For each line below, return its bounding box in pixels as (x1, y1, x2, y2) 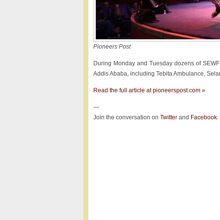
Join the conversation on (93, 114, 160, 121)
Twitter (160, 114, 177, 121)
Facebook (190, 114, 217, 121)
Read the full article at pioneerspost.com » (93, 87, 205, 94)
